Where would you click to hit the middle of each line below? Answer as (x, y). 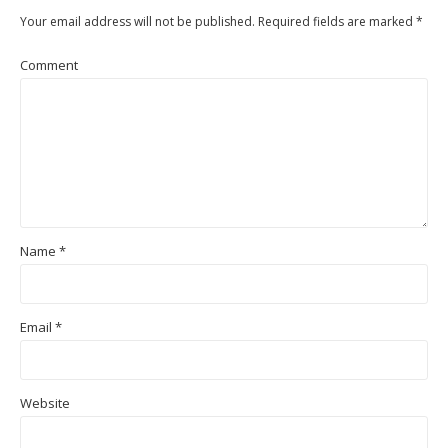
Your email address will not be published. (137, 22)
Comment (49, 65)
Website (45, 403)
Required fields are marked (335, 22)
